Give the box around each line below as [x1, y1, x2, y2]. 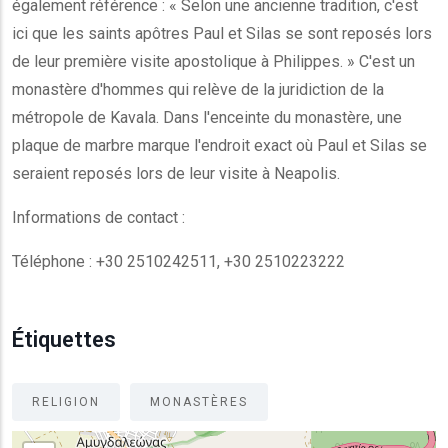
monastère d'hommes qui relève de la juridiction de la [12, 80, 384, 99]
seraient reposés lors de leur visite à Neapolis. [12, 164, 344, 183]
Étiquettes [12, 327, 116, 352]
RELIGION [32, 395, 100, 409]
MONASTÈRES [150, 395, 248, 409]
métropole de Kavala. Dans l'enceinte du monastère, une [12, 108, 402, 127]
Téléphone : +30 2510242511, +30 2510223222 [12, 252, 345, 271]
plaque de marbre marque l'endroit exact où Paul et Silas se [12, 136, 427, 155]
